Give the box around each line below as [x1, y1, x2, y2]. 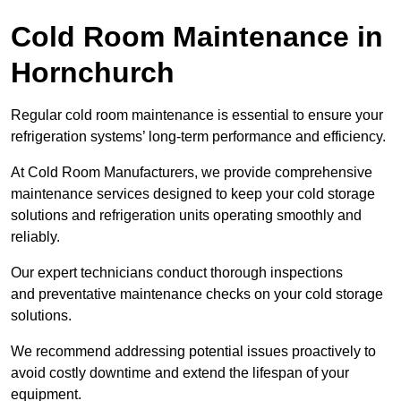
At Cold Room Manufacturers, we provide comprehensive [11, 165, 372, 181]
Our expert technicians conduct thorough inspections [11, 265, 343, 281]
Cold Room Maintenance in [11, 21, 383, 54]
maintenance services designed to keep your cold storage [11, 186, 375, 202]
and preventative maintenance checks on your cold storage [11, 286, 383, 303]
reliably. [11, 229, 60, 245]
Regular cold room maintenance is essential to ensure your [11, 107, 383, 124]
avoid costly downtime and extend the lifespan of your [11, 365, 349, 381]
